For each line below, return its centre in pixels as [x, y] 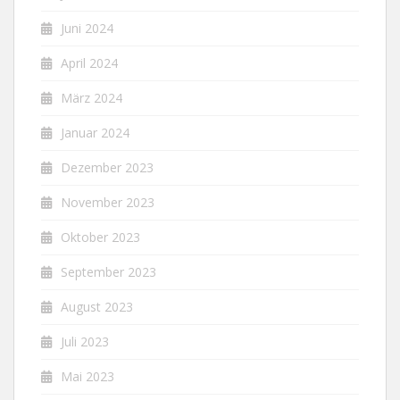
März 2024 [92, 97]
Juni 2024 [87, 28]
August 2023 [97, 306]
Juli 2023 [85, 341]
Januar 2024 [95, 132]
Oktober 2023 [100, 237]
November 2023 [108, 202]
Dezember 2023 [107, 167]
